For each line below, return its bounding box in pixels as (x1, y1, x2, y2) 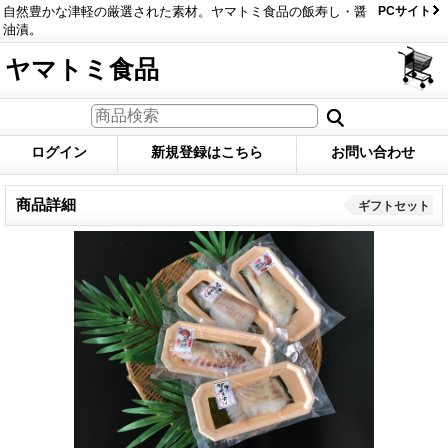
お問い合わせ (330, 143, 415, 160)
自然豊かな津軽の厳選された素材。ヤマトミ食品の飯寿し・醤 (3, 4, 367, 19)
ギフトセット (358, 198, 430, 213)
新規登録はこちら (151, 143, 263, 160)
